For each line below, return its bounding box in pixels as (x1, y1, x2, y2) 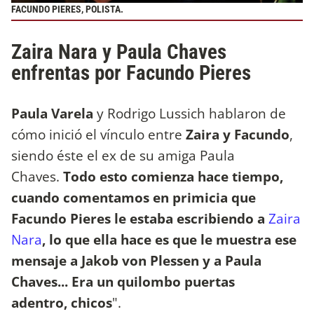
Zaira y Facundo (186, 125, 289, 144)
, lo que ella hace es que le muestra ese (42, 230, 296, 250)
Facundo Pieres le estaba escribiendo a (11, 209, 268, 228)
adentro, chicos (11, 293, 112, 313)
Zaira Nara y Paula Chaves (11, 39, 226, 64)
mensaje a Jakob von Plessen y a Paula (11, 251, 261, 271)
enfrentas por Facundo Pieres (11, 60, 251, 85)
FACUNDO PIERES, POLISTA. (11, 3, 125, 15)
